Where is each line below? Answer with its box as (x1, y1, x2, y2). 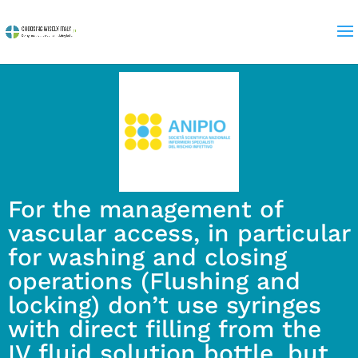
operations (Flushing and (8, 267, 300, 295)
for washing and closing (8, 243, 287, 271)
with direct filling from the (8, 315, 321, 343)
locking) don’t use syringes (8, 291, 321, 319)
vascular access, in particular (8, 219, 350, 247)
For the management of (8, 195, 283, 223)
